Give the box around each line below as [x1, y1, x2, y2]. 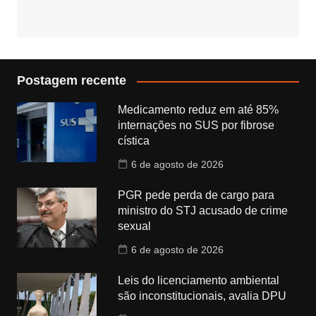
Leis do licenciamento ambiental [118, 274, 280, 287]
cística [118, 135, 150, 147]
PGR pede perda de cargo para [118, 189, 275, 202]
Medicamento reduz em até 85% [118, 104, 279, 116]
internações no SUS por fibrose [118, 119, 275, 132]
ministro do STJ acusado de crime [118, 205, 288, 217]
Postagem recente [16, 73, 126, 88]
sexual [118, 220, 152, 233]
